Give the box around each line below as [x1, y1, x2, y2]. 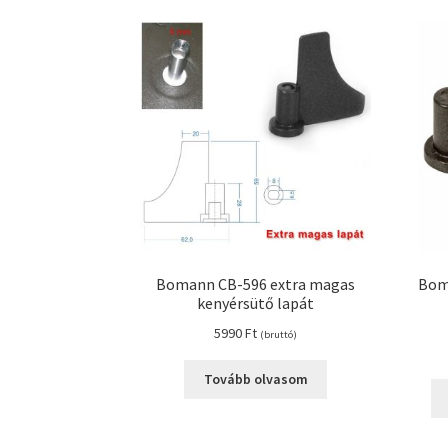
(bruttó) [260, 327, 298, 341]
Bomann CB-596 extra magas [156, 274, 356, 295]
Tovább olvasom [203, 370, 308, 389]
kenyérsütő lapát [197, 293, 315, 314]
